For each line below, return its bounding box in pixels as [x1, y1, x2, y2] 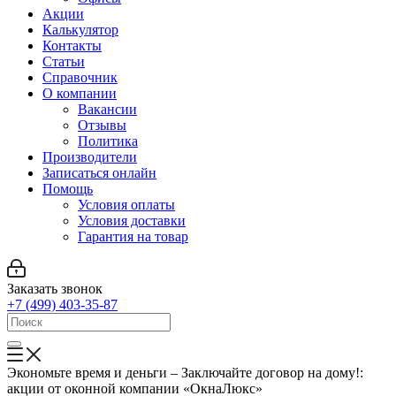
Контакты [42, 38, 102, 53]
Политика [78, 133, 138, 148]
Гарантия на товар [78, 229, 188, 244]
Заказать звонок [7, 281, 103, 296]
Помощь [42, 181, 93, 196]
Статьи [42, 54, 85, 69]
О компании [42, 86, 117, 101]
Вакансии [78, 102, 137, 117]
